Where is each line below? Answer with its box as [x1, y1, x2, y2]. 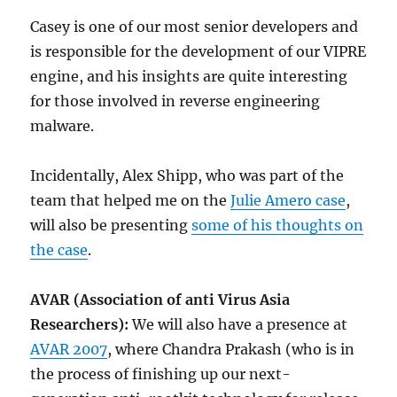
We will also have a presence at [132, 315, 348, 333]
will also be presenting [30, 215, 192, 234]
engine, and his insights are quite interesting [30, 66, 348, 85]
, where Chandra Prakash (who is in [107, 339, 355, 358]
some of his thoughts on [191, 215, 364, 234]
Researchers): [30, 315, 133, 333]
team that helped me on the [30, 191, 231, 209]
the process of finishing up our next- [30, 364, 292, 383]
